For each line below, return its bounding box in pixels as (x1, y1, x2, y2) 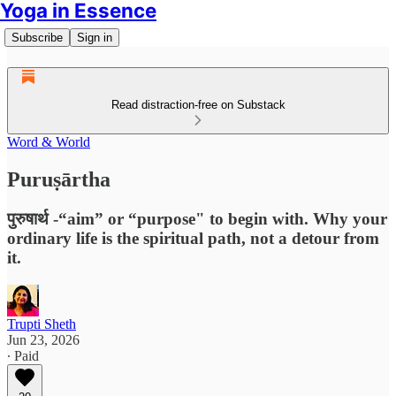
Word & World (7, 134, 90, 149)
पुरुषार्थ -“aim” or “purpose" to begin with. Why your (7, 209, 387, 228)
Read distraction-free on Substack (110, 98, 286, 111)
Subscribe (11, 31, 63, 44)
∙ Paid (7, 347, 39, 363)
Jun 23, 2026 (7, 331, 80, 347)
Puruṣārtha (7, 167, 110, 191)
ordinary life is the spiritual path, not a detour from (7, 228, 379, 247)
